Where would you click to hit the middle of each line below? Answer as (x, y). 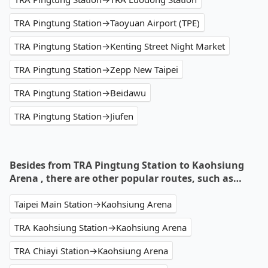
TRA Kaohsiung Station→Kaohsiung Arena (100, 228)
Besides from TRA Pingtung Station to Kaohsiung (127, 165)
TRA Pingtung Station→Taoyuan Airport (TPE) (107, 23)
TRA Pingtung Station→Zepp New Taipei (96, 70)
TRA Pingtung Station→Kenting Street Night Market (120, 46)
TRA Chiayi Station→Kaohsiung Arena (91, 251)
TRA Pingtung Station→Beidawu (80, 93)
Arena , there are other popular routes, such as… (126, 179)
